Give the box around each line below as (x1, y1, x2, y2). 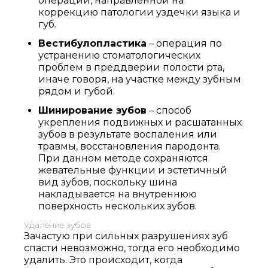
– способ (147, 105, 191, 116)
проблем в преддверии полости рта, (38, 62, 224, 73)
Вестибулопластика (38, 38, 147, 49)
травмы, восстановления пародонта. (38, 141, 221, 152)
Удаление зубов (24, 220, 91, 230)
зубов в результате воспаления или (38, 129, 217, 140)
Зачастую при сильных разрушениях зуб (24, 230, 228, 242)
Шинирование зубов (38, 105, 147, 116)
